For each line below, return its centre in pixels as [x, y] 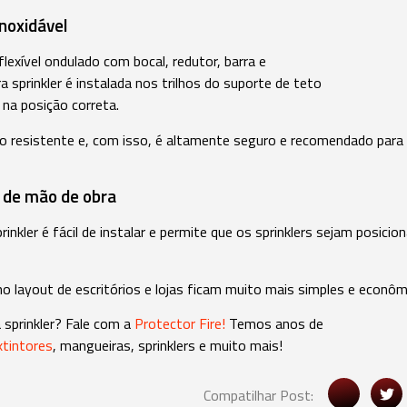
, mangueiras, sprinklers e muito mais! [168, 345]
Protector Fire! [180, 323]
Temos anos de [274, 323]
